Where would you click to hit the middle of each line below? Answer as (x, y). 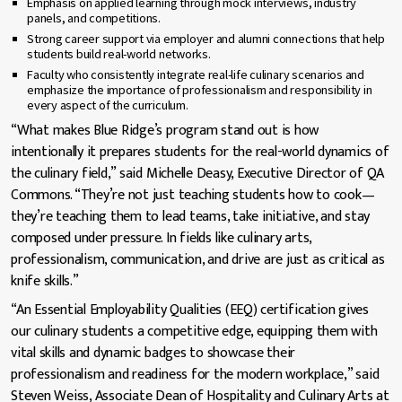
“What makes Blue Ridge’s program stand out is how (165, 130)
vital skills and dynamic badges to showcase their (153, 353)
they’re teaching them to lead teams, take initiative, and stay (191, 216)
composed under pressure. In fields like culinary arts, (162, 238)
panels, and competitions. (94, 17)
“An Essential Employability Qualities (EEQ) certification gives (190, 310)
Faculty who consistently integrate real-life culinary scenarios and (196, 74)
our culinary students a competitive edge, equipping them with (194, 331)
